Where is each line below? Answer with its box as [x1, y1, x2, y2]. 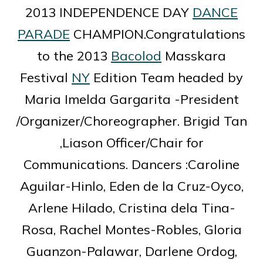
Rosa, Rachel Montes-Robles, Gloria [21, 221, 242, 238]
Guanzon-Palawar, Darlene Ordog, [26, 242, 237, 259]
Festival [20, 69, 72, 86]
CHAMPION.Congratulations [70, 25, 245, 42]
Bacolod [111, 47, 161, 64]
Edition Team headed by [90, 69, 243, 86]
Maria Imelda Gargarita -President [24, 90, 239, 107]
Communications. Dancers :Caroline [23, 156, 240, 173]
